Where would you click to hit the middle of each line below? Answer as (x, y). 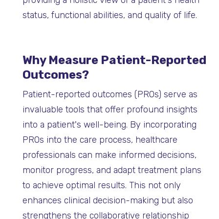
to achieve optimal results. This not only (101, 186)
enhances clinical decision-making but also (108, 201)
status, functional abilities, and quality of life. (109, 15)
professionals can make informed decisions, (109, 155)
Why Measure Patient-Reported (114, 60)
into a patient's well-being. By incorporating (109, 125)
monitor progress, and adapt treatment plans (112, 170)
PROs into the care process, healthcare (100, 140)
